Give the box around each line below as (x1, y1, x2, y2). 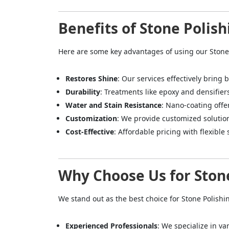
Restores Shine (65, 74, 118, 84)
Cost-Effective (65, 127, 114, 137)
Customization (65, 113, 117, 124)
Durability (65, 87, 100, 97)
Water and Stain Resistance (65, 100, 162, 110)
